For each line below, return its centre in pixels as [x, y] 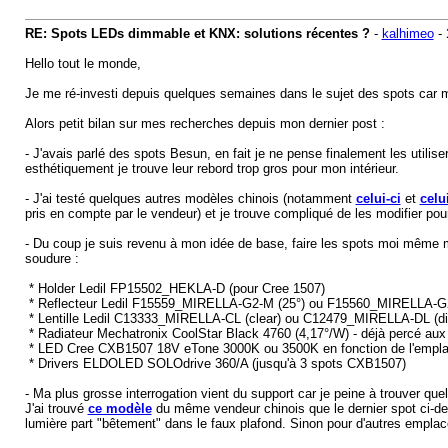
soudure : [51, 258]
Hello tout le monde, [82, 63]
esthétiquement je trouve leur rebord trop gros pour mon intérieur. [211, 168]
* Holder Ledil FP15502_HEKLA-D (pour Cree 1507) [174, 288]
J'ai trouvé [56, 408]
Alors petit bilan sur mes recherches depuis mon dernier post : [204, 123]
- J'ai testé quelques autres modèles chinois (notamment [190, 198]
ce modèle [119, 408]
